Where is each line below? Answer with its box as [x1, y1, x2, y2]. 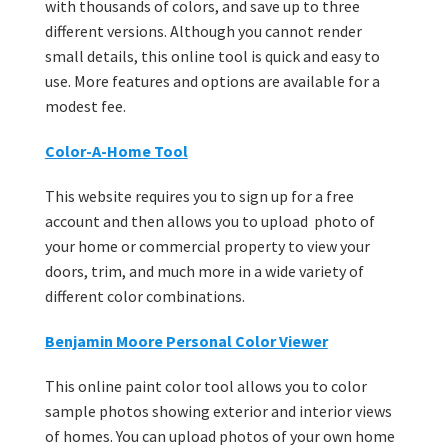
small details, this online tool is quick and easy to [44, 46, 380, 67]
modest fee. [44, 96, 126, 117]
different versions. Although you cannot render [44, 21, 362, 42]
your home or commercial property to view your [44, 236, 370, 257]
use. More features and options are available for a [44, 71, 380, 92]
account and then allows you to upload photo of [44, 211, 375, 232]
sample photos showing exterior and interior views [44, 401, 392, 422]
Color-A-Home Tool [44, 141, 188, 162]
